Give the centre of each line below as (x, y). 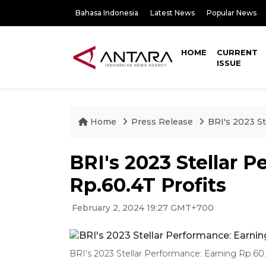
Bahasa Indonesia (107, 13)
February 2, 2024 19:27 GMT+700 (142, 208)
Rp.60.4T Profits (148, 185)
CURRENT (237, 52)
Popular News (232, 13)
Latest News (172, 13)
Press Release (162, 122)
